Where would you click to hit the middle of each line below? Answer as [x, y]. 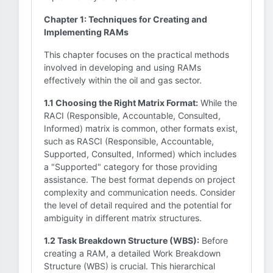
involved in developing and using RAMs [122, 67]
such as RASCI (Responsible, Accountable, [129, 141]
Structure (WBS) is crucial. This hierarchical [129, 266]
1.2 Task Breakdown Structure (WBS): [122, 240]
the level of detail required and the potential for [138, 205]
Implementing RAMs [86, 32]
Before [214, 240]
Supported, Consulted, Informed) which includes [140, 154]
